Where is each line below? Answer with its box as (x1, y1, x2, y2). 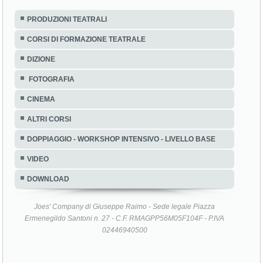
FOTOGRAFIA (27, 75, 75, 83)
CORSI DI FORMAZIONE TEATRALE (27, 35, 146, 43)
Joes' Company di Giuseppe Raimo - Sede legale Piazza (34, 202, 215, 211)
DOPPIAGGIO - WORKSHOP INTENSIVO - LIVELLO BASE (27, 134, 216, 143)
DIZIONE (27, 55, 56, 63)
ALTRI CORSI (27, 114, 72, 123)
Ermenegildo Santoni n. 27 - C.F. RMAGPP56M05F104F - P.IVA (25, 214, 225, 222)
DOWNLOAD (27, 174, 70, 183)
